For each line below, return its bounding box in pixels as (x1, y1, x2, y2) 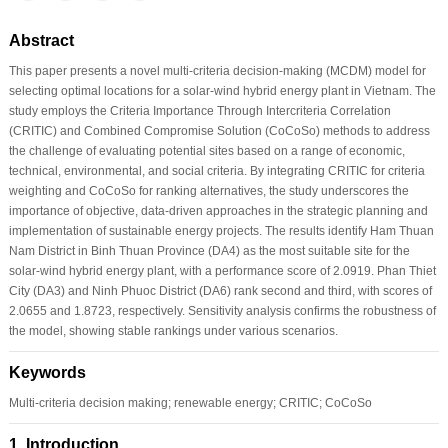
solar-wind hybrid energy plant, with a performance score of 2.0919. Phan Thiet (8, 263, 436, 278)
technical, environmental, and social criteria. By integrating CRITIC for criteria (8, 163, 425, 178)
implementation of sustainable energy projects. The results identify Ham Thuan (8, 223, 434, 238)
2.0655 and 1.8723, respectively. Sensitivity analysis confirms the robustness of (8, 303, 436, 318)
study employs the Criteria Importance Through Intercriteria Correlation (8, 103, 391, 118)
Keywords (8, 363, 86, 381)
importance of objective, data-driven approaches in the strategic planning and (8, 203, 428, 218)
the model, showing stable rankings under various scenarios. (8, 323, 338, 338)
